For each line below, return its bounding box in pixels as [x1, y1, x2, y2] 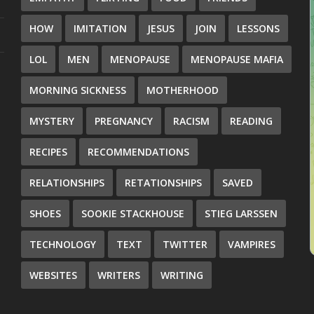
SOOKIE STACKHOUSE [81, 206, 185, 220]
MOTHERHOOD [146, 83, 219, 97]
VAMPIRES [228, 237, 276, 251]
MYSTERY [29, 114, 75, 128]
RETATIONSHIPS [125, 175, 203, 189]
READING [230, 114, 273, 128]
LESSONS [237, 21, 280, 35]
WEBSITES [29, 268, 78, 282]
